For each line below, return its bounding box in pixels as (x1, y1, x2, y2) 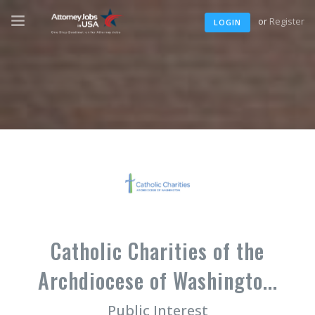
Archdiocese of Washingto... (37, 264, 278, 296)
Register (269, 15, 304, 27)
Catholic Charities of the (51, 235, 264, 266)
